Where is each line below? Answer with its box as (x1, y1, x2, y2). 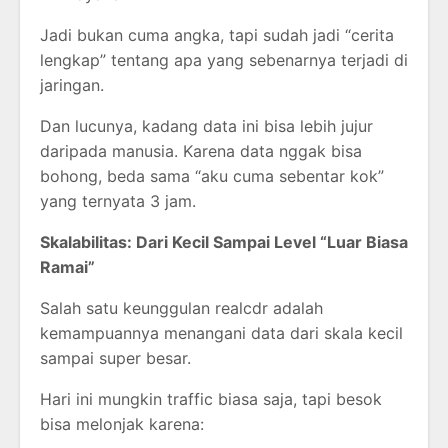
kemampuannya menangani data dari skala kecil (40, 323, 403, 344)
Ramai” (40, 257, 95, 278)
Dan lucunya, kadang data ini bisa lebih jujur (40, 116, 373, 137)
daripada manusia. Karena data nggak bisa (40, 141, 362, 162)
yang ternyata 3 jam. (40, 191, 196, 212)
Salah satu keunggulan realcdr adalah (40, 298, 323, 319)
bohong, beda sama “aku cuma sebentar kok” (40, 166, 384, 187)
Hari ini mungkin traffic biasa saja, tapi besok (40, 389, 382, 410)
